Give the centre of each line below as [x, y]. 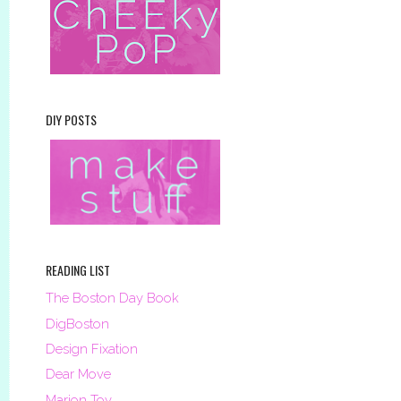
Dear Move [78, 374]
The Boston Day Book [112, 298]
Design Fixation [92, 349]
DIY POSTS [71, 120]
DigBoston [77, 323]
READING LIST [78, 270]
